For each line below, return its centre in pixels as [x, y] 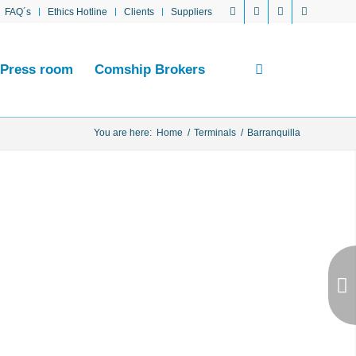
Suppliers [192, 12]
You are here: [123, 133]
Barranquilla [274, 133]
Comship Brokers [150, 70]
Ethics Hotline [77, 12]
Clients [139, 12]
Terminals [215, 133]
